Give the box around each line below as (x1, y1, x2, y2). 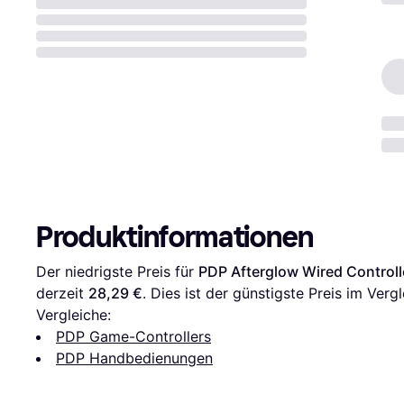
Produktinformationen (36, 219, 314, 254)
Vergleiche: (36, 305, 111, 324)
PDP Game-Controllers (56, 326, 211, 345)
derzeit (36, 283, 88, 302)
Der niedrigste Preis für (36, 262, 198, 280)
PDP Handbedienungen (56, 348, 213, 367)
